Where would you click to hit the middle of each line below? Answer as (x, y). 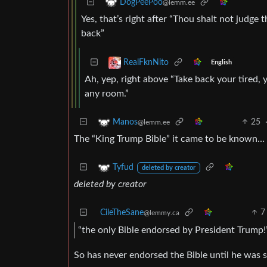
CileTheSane (122, 212)
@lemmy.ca (162, 212)
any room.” (107, 93)
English (221, 63)
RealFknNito (146, 62)
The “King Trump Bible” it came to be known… (169, 139)
